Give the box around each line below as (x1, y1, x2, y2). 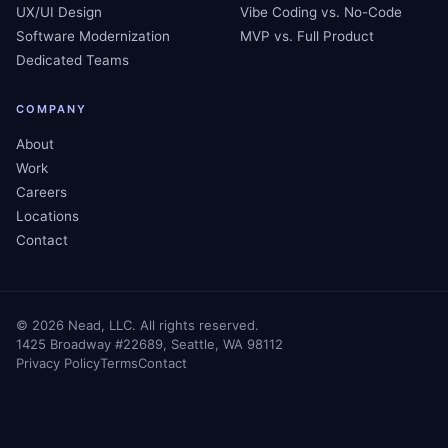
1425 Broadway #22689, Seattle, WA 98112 (16, 336, 283, 353)
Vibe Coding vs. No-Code (240, 4, 402, 21)
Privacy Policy (16, 355, 100, 372)
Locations (16, 208, 79, 225)
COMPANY (16, 102, 87, 117)
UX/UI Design (16, 4, 102, 21)
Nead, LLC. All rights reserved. (64, 317, 259, 334)
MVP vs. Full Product (240, 28, 374, 45)
